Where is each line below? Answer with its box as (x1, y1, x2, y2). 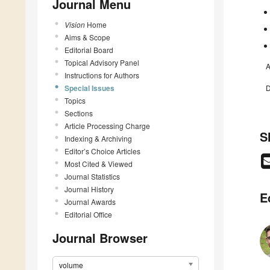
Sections (64, 107, 93, 118)
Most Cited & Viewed (64, 158, 133, 169)
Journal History (64, 183, 114, 194)
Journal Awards (64, 196, 116, 207)
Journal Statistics (64, 171, 120, 181)
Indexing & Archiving (64, 133, 132, 143)
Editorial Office (64, 209, 112, 219)
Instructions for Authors (64, 69, 139, 80)
